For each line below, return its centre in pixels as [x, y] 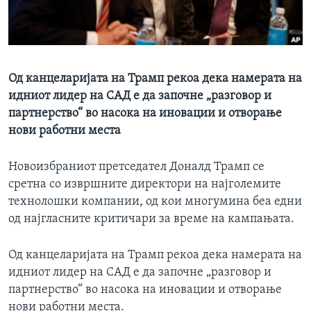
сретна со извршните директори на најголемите [145, 185]
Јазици [43, 27]
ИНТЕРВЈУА [53, 13]
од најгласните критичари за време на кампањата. [151, 219]
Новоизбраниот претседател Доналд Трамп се [136, 167]
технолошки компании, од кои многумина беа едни [155, 202]
